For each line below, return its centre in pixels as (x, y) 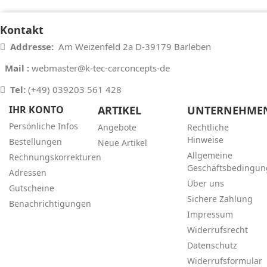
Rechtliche (208, 127)
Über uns (205, 183)
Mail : (18, 68)
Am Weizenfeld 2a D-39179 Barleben (134, 46)
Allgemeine (209, 155)
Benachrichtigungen (50, 204)
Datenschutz (212, 245)
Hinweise (205, 140)
